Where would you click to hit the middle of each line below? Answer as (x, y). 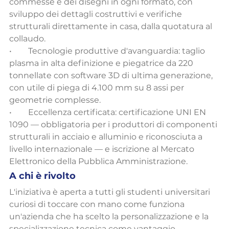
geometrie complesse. (55, 100)
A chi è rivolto (42, 176)
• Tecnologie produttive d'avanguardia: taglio (108, 51)
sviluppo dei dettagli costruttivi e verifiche (97, 14)
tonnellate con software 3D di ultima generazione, (112, 76)
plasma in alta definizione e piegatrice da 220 (102, 63)
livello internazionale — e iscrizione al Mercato (103, 149)
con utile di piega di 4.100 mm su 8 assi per (98, 88)
